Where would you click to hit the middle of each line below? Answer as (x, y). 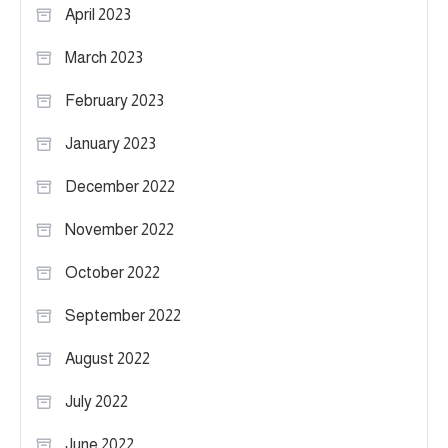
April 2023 (98, 14)
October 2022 (112, 272)
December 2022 (120, 186)
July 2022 (96, 401)
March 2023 (104, 57)
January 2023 (110, 143)
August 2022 (107, 358)
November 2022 (119, 229)
